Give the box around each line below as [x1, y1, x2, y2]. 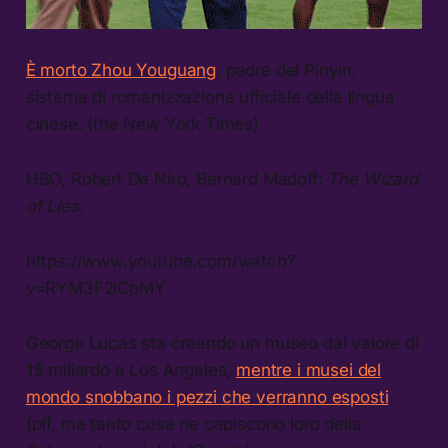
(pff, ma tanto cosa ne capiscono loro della [25, 414, 362, 435]
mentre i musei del [236, 360, 382, 381]
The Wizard [327, 169, 418, 190]
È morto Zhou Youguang [25, 60, 217, 81]
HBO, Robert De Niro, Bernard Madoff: [25, 169, 328, 190]
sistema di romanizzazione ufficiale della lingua [25, 87, 395, 108]
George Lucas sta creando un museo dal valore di [25, 333, 419, 354]
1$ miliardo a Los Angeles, [25, 360, 237, 381]
